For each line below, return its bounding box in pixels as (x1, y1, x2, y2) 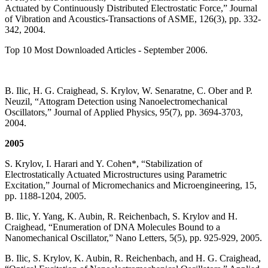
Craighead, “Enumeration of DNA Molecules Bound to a (5, 222, 220, 233)
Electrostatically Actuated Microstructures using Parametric (5, 169, 227, 180)
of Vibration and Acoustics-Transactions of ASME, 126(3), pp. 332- (5, 14, 261, 25)
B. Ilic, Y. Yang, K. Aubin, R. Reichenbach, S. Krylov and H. (5, 211, 237, 222)
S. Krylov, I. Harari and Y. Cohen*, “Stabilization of (5, 159, 202, 169)
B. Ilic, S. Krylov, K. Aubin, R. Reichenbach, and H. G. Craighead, (5, 253, 261, 264)
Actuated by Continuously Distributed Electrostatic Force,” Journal (5, 3, 257, 14)
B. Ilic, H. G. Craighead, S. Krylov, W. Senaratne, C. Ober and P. (5, 86, 252, 96)
